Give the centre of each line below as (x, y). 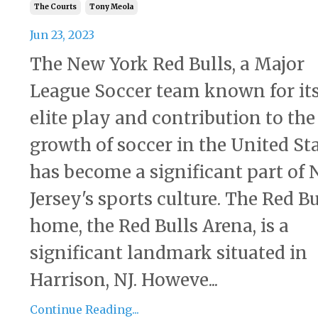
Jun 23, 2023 (62, 35)
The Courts (55, 7)
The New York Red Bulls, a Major (167, 65)
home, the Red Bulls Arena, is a (159, 226)
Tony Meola (111, 7)
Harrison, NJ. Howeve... (124, 280)
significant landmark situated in (169, 253)
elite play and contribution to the (172, 119)
